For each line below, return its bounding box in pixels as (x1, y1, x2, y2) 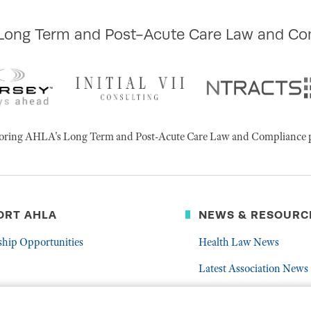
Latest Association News (199, 261, 309, 276)
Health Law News (199, 235, 280, 249)
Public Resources (199, 287, 276, 302)
